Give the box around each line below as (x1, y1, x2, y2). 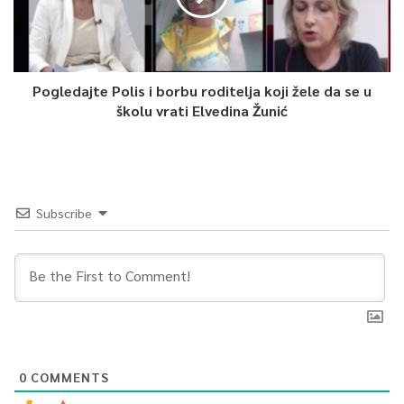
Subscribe (36, 204, 92, 221)
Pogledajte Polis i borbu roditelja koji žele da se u (32, 80, 372, 100)
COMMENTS (27, 368, 109, 385)
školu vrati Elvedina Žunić (116, 100, 288, 120)
